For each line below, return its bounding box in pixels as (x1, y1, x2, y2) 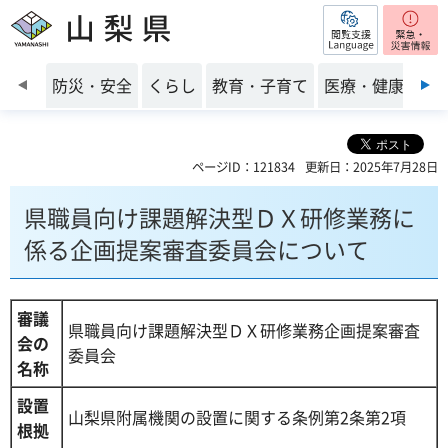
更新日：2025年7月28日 (305, 158, 438, 176)
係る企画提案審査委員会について (24, 232, 369, 266)
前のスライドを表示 (45, 60, 189, 84)
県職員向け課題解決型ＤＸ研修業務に (24, 200, 415, 234)
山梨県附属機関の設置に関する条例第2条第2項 (68, 405, 406, 429)
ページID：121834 (192, 158, 295, 176)
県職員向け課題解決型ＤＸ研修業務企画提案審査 (68, 318, 420, 342)
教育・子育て (212, 73, 308, 97)
